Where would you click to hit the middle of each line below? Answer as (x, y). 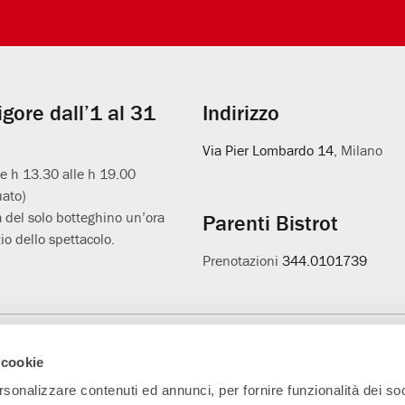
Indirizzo (241, 112)
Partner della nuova (190, 360)
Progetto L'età (303, 360)
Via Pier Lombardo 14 (268, 150)
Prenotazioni (242, 260)
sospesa (288, 373)
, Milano (358, 150)
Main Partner (44, 360)
